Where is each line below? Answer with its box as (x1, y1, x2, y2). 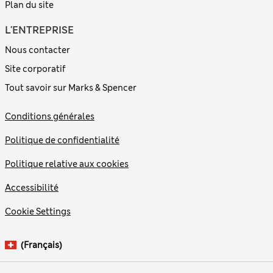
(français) (20, 239, 62, 251)
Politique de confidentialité (5, 135, 119, 146)
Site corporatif (5, 63, 66, 75)
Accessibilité (5, 182, 58, 194)
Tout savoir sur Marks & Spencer (5, 82, 136, 94)
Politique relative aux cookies (5, 158, 129, 170)
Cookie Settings (5, 206, 71, 218)
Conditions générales (5, 111, 94, 122)
